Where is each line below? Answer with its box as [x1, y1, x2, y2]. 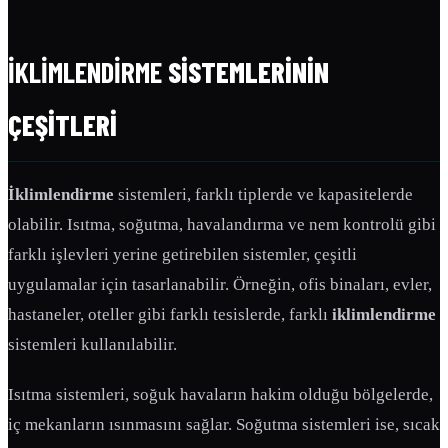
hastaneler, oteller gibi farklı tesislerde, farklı [8, 305, 332, 325]
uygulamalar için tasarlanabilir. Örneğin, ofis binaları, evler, [8, 275, 432, 295]
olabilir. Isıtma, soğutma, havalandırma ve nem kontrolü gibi [8, 215, 436, 235]
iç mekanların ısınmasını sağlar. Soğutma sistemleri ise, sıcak [8, 415, 440, 435]
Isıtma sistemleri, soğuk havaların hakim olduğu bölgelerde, [8, 385, 433, 405]
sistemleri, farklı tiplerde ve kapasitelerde [114, 185, 413, 205]
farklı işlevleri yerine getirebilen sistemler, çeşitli [8, 245, 357, 265]
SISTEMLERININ [162, 54, 329, 90]
